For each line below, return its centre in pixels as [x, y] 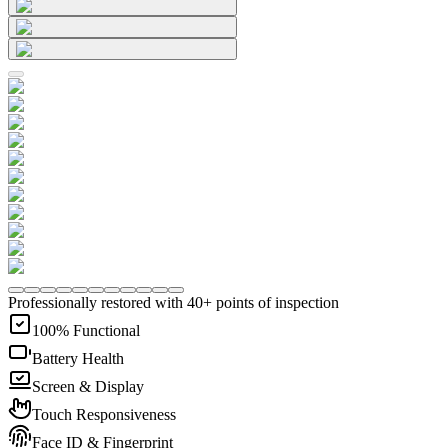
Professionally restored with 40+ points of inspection [173, 303]
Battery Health [78, 359]
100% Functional [86, 331]
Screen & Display [88, 387]
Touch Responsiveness [104, 415]
